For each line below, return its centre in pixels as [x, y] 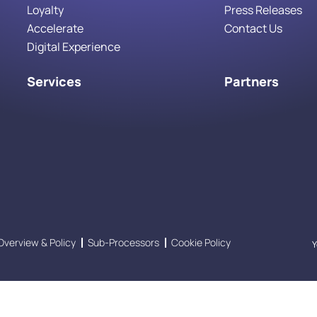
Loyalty [45, 10]
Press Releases [264, 10]
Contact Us [254, 28]
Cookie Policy [201, 242]
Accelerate [55, 28]
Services [54, 81]
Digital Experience [73, 46]
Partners [252, 81]
